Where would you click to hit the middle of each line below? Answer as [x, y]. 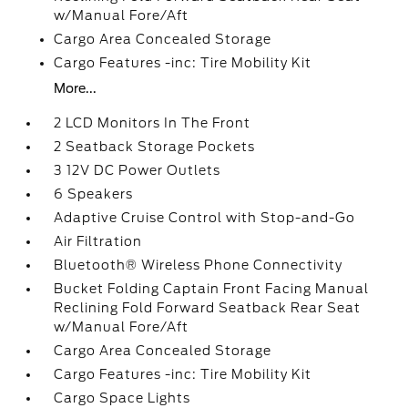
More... [76, 88]
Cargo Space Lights [122, 398]
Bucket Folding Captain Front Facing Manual [212, 289]
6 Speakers [94, 194]
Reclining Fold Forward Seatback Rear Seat [208, 308]
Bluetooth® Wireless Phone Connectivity [199, 265]
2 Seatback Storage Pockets [155, 147]
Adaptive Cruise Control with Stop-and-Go [205, 218]
